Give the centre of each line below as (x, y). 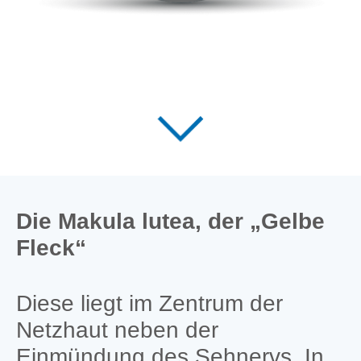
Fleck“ (51, 247)
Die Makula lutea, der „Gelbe (170, 221)
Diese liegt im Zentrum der (149, 303)
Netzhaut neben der (117, 330)
